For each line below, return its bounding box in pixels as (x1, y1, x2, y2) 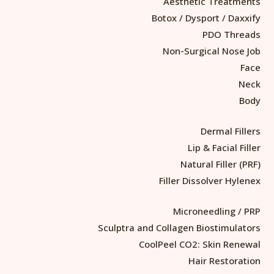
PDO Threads (202, 28, 261, 40)
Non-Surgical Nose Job (163, 44, 261, 57)
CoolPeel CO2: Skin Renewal (139, 237, 261, 250)
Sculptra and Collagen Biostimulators (98, 221, 261, 234)
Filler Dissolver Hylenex (159, 174, 261, 187)
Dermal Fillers (201, 124, 261, 137)
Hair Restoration (188, 254, 261, 267)
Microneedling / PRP (173, 204, 261, 217)
